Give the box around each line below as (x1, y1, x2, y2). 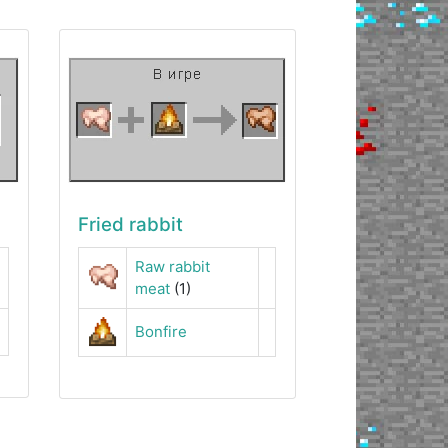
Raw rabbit (135, 256, 211, 276)
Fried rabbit (78, 212, 184, 236)
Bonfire (135, 321, 188, 341)
